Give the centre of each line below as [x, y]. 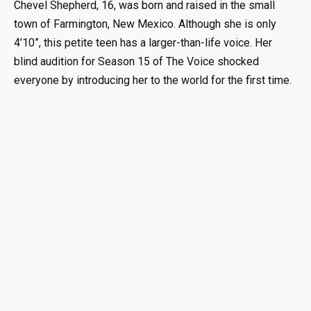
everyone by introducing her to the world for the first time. [153, 81]
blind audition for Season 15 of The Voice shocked [136, 62]
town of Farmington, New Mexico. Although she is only [145, 24]
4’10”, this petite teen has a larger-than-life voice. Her [143, 43]
